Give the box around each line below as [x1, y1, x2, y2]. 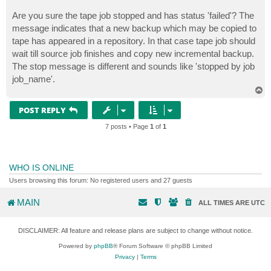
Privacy [114, 253, 135, 261]
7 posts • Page [105, 122, 150, 130]
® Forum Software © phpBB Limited [113, 243, 212, 250]
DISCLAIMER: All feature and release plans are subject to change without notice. [18, 227, 253, 235]
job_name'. [12, 73, 55, 84]
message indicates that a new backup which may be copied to [12, 22, 256, 33]
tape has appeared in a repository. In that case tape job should [12, 35, 255, 46]
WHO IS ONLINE [9, 162, 74, 172]
